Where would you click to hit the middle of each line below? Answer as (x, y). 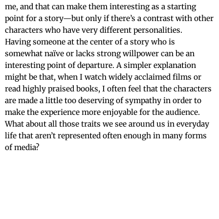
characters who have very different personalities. (94, 30)
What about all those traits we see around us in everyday (107, 124)
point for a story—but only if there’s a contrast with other (109, 18)
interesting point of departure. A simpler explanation (100, 65)
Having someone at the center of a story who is (90, 42)
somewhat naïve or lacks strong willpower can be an (100, 53)
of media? (22, 147)
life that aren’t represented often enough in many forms (106, 135)
